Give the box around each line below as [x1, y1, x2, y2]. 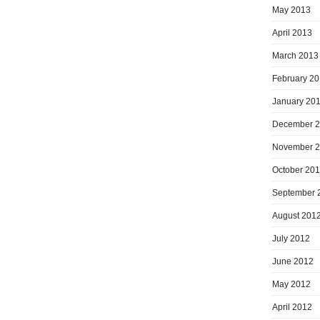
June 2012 [272, 256, 314, 266]
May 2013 [272, 4, 311, 15]
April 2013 [272, 27, 312, 38]
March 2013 [272, 50, 319, 61]
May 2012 [272, 279, 311, 289]
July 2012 [272, 233, 310, 244]
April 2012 [272, 301, 312, 312]
